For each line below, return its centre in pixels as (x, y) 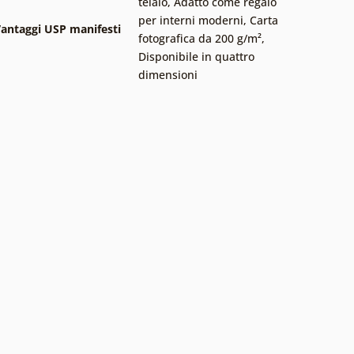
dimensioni (168, 74)
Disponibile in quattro (196, 56)
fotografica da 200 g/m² (200, 38)
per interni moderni (191, 20)
